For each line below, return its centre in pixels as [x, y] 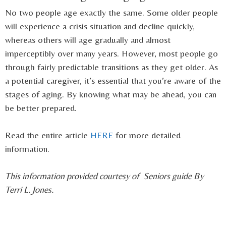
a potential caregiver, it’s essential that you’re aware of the [113, 81]
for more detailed [147, 135]
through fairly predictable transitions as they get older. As [111, 67]
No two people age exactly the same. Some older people [111, 13]
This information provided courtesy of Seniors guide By [104, 176]
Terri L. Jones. [29, 190]
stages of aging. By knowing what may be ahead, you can [111, 94]
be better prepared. [41, 108]
